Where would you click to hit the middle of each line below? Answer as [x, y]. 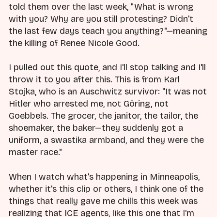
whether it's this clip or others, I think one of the [106, 189]
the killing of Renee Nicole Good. [74, 43]
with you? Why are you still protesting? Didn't [101, 19]
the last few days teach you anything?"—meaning [108, 31]
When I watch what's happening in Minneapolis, [104, 177]
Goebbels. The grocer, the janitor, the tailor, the [103, 116]
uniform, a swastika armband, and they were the [106, 140]
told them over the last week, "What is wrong [101, 7]
